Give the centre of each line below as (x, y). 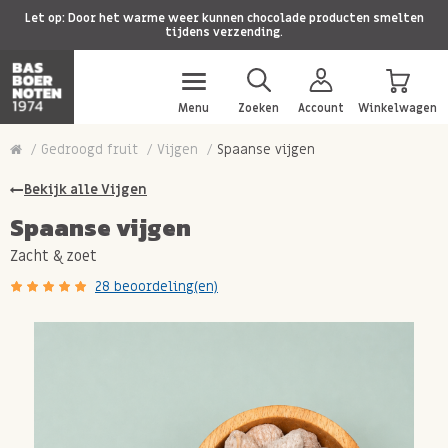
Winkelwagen (397, 108)
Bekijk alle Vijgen (85, 190)
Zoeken (258, 108)
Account (321, 108)
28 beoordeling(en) (156, 286)
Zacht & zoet (53, 256)
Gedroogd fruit (89, 149)
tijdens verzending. (224, 32)
